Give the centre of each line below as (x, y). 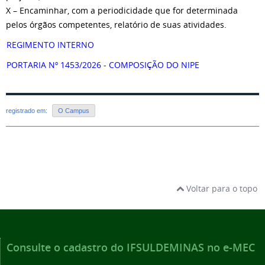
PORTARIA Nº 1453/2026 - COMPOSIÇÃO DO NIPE (103, 65)
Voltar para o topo (221, 189)
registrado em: (28, 111)
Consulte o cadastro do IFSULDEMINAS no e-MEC (131, 248)
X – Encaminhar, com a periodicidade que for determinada (122, 10)
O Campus (74, 111)
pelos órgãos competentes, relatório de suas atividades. (116, 25)
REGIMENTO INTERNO (50, 45)
